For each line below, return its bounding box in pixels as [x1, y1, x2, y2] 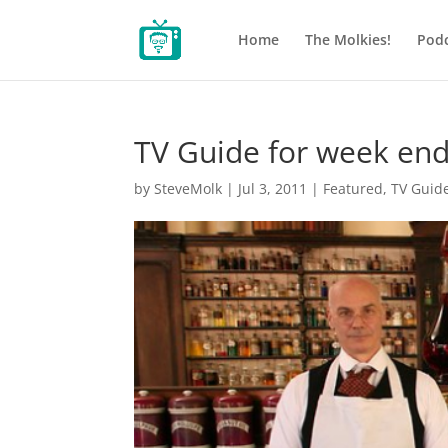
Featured [323, 179, 384, 198]
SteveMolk [154, 179, 223, 198]
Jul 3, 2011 [238, 179, 308, 198]
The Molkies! [304, 30, 391, 49]
